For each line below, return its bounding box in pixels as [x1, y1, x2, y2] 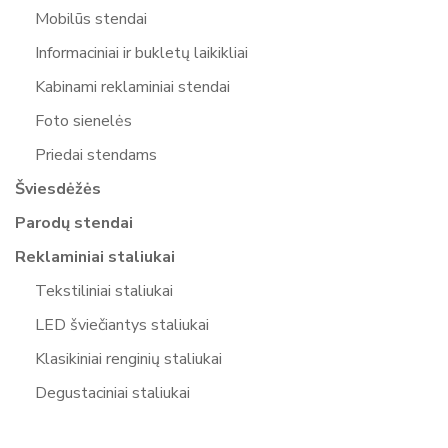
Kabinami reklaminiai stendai [35, 75, 230, 98]
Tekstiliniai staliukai [35, 279, 173, 302]
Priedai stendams [35, 143, 157, 166]
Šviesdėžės [15, 177, 101, 200]
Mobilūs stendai [35, 7, 147, 30]
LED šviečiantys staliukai [35, 313, 209, 336]
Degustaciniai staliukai [35, 381, 190, 404]
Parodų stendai [15, 211, 133, 234]
